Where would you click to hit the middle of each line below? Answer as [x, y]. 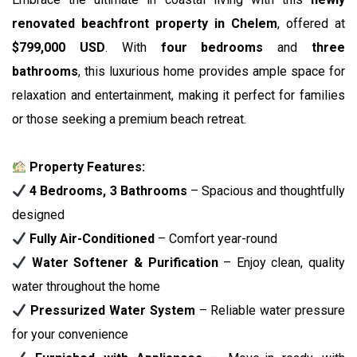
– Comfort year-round [216, 239]
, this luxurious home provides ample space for [212, 71]
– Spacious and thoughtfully [266, 191]
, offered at [311, 24]
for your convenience [70, 334]
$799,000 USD [59, 47]
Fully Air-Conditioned [92, 239]
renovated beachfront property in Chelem [145, 24]
